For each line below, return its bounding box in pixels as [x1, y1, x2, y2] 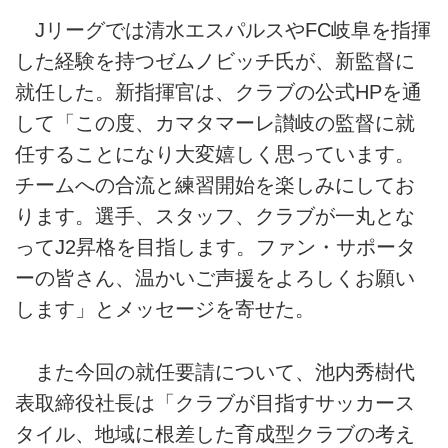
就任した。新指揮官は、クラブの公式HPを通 [15, 81, 422, 104]
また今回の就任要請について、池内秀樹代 [15, 360, 415, 383]
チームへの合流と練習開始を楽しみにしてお [15, 174, 415, 197]
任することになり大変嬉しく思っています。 [15, 143, 415, 166]
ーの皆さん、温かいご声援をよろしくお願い [15, 267, 415, 290]
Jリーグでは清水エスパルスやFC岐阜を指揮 [15, 19, 431, 42]
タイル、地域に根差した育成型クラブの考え [15, 422, 415, 445]
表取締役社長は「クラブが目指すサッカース [15, 391, 415, 414]
